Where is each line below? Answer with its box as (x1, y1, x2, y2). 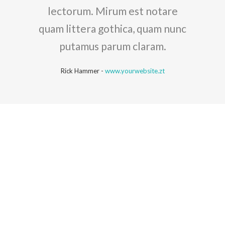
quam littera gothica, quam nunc (39, 22, 186, 35)
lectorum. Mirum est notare (47, 4, 178, 17)
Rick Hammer (60, 66, 99, 75)
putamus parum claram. (59, 39, 166, 52)
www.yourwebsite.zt (104, 66, 165, 75)
